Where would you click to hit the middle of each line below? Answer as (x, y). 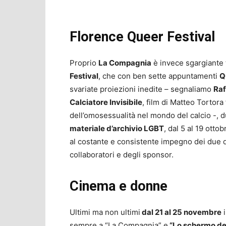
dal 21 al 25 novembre (181, 212)
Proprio (84, 63)
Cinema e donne (119, 186)
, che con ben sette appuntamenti (159, 76)
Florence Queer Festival (142, 37)
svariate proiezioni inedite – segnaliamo (142, 89)
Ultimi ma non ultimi (105, 212)
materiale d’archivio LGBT (117, 128)
